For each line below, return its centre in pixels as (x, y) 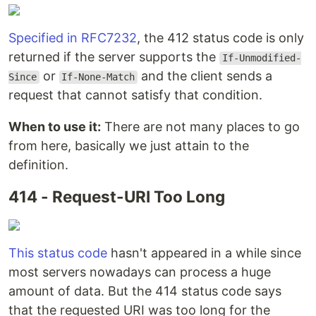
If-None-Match (98, 77)
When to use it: (55, 127)
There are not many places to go (200, 127)
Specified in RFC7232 (73, 38)
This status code (58, 253)
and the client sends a (205, 76)
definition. (38, 165)
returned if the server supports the (114, 57)
